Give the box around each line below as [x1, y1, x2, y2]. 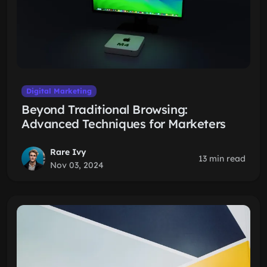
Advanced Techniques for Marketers [21, 116, 226, 131]
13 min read [198, 153, 246, 164]
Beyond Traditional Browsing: [21, 102, 188, 117]
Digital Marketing [26, 86, 92, 95]
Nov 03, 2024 [50, 160, 104, 170]
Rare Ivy [50, 147, 86, 157]
